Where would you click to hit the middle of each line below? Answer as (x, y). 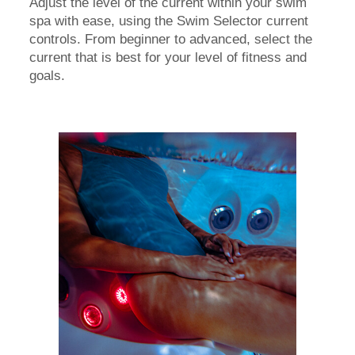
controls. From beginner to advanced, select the (171, 40)
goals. (47, 76)
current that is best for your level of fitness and (168, 58)
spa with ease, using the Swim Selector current (169, 21)
